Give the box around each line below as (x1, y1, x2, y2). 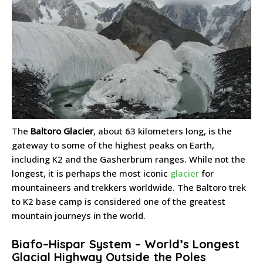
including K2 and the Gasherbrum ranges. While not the (12, 153, 245, 165)
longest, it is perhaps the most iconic (12, 167, 170, 179)
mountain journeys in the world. (12, 209, 146, 221)
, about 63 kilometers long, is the (93, 124, 232, 137)
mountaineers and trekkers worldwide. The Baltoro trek (12, 181, 246, 193)
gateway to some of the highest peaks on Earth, (12, 139, 214, 151)
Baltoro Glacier (31, 124, 93, 137)
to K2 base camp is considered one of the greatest (12, 195, 225, 207)
